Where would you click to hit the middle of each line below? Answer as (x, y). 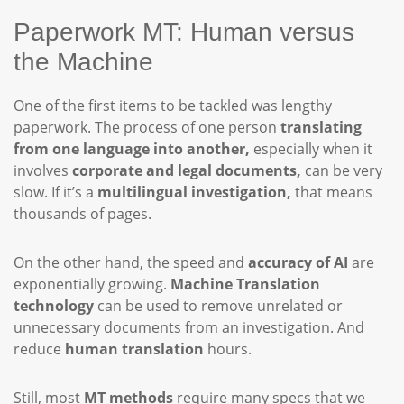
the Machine (91, 62)
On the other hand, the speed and (131, 262)
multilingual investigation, (194, 192)
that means (332, 192)
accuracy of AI (298, 262)
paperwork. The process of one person (147, 127)
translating (321, 127)
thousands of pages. (86, 214)
